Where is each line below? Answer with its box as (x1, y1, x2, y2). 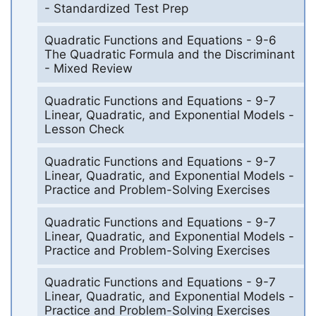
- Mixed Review (44, 61, 133, 76)
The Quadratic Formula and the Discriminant (44, 47, 295, 62)
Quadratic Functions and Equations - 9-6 (44, 33, 276, 48)
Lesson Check (44, 122, 124, 137)
